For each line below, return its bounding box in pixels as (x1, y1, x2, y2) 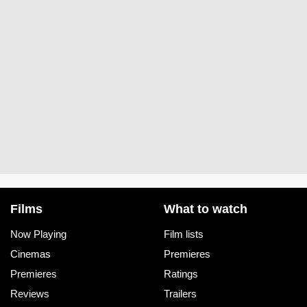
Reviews (10, 287, 49, 299)
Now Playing (10, 228, 66, 240)
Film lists (164, 228, 204, 240)
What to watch (164, 201, 247, 216)
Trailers (164, 287, 197, 299)
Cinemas (10, 247, 51, 260)
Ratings (164, 267, 198, 280)
